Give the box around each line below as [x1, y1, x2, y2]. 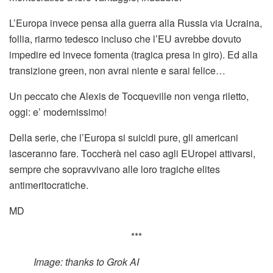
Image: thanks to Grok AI [34, 254, 139, 269]
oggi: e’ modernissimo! [9, 104, 107, 119]
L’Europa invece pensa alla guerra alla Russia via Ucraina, [9, 15, 262, 30]
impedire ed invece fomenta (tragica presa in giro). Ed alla [9, 47, 258, 62]
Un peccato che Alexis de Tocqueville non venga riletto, [9, 88, 249, 103]
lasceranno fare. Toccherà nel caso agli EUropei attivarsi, [9, 146, 255, 160]
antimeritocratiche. [9, 177, 88, 192]
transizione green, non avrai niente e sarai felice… [9, 63, 225, 77]
